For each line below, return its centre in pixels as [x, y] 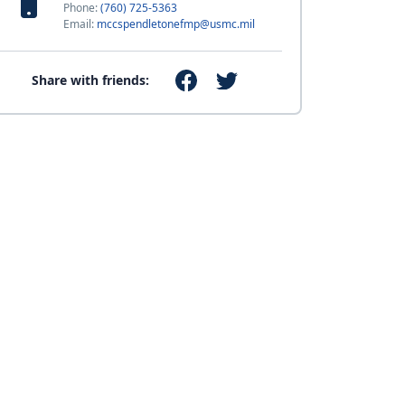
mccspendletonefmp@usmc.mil [175, 24]
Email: [80, 24]
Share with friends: [91, 80]
